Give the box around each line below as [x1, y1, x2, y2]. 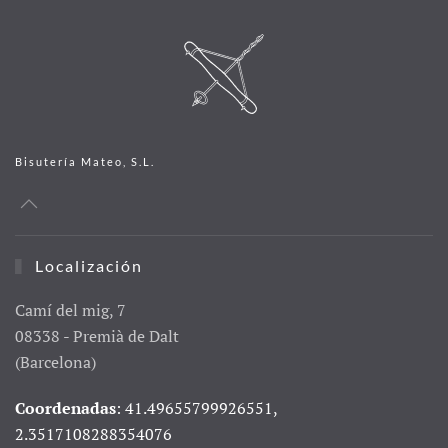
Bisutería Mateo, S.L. [15, 155, 155, 169]
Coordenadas [15, 397, 116, 420]
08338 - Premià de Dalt [15, 325, 179, 348]
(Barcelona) [15, 351, 96, 374]
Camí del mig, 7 [15, 299, 126, 322]
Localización [29, 256, 143, 276]
